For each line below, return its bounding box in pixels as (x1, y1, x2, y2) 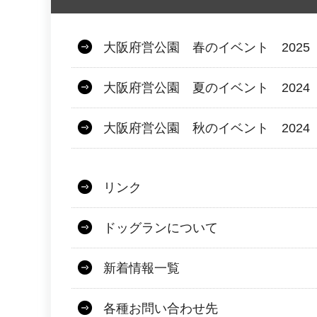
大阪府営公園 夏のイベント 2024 (103, 80, 310, 95)
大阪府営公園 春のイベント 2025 (103, 40, 310, 54)
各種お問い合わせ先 (103, 301, 218, 316)
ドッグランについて (103, 220, 218, 235)
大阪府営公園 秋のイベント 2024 (103, 120, 310, 135)
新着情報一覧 (103, 260, 180, 275)
